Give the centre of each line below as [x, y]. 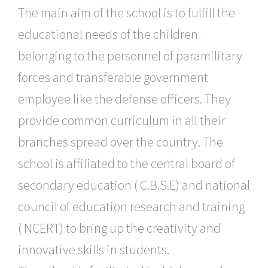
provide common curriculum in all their [122, 121]
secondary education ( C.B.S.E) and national [134, 185]
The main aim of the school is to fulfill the [127, 13]
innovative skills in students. [94, 250]
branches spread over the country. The [121, 142]
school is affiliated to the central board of [127, 164]
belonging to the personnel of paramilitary [130, 56]
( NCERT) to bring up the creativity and [119, 228]
